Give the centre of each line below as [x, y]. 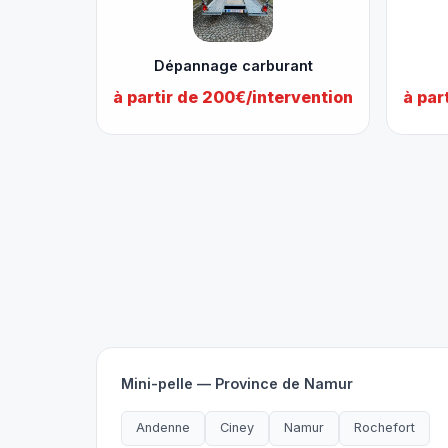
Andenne [163, 428]
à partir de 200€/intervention [233, 97]
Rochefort [384, 428]
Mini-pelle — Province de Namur [237, 383]
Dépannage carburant [233, 65]
